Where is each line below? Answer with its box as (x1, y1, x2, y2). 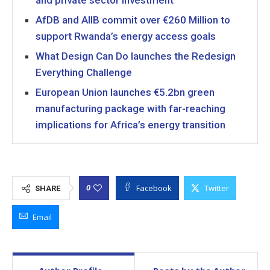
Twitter (204, 183, 229, 193)
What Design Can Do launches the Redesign (36, 50, 236, 62)
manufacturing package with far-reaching (36, 102, 225, 115)
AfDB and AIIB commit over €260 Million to (36, 14, 230, 26)
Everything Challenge (36, 66, 132, 78)
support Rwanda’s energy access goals (36, 30, 216, 42)
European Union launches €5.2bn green (36, 86, 215, 98)
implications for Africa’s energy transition (36, 119, 225, 131)
